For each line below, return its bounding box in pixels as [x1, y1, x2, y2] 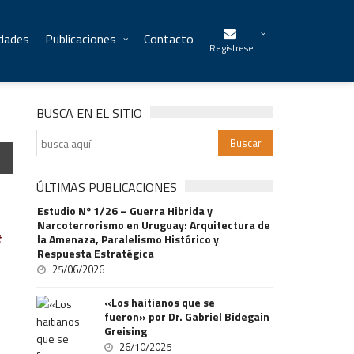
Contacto [144, 29, 194, 48]
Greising [104, 322, 148, 339]
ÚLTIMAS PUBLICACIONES [36, 178, 178, 197]
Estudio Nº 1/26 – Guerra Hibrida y [37, 202, 213, 219]
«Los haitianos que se [104, 294, 216, 311]
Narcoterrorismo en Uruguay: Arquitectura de [37, 217, 271, 233]
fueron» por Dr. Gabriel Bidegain [104, 308, 270, 325]
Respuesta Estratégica [37, 245, 155, 262]
